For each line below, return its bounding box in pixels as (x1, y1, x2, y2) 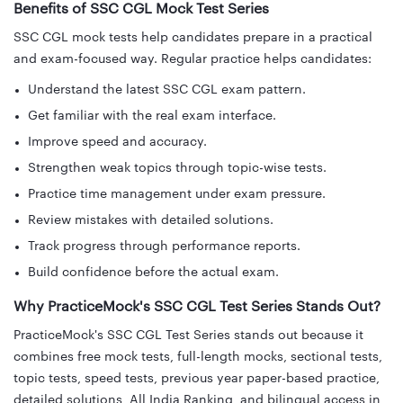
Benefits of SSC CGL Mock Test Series (13, 2, 269, 17)
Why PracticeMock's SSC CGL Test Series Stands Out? (13, 300, 381, 315)
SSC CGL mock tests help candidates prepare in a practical (13, 31, 372, 45)
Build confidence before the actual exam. (28, 266, 279, 280)
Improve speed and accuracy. (28, 136, 207, 149)
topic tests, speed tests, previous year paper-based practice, (13, 372, 380, 386)
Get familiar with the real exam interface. (28, 110, 276, 123)
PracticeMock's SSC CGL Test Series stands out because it (13, 329, 363, 343)
